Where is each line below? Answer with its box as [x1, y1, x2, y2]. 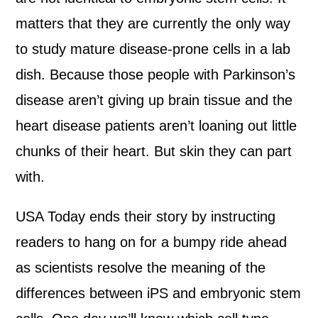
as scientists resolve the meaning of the [16, 260, 266, 275]
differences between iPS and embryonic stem [16, 285, 302, 301]
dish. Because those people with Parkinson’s [16, 67, 296, 82]
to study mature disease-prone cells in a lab [16, 41, 291, 57]
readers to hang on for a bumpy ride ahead [16, 234, 287, 250]
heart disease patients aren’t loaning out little [16, 118, 297, 133]
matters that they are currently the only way [16, 16, 291, 31]
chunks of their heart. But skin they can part [16, 143, 292, 159]
